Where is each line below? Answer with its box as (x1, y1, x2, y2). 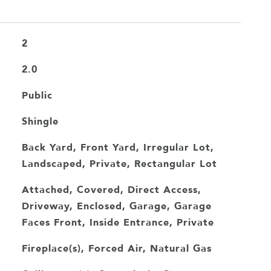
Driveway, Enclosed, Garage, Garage (21, 198, 212, 214)
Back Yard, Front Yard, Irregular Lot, (21, 139, 214, 155)
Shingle (21, 113, 59, 129)
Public (21, 87, 53, 103)
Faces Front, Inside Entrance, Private (21, 214, 214, 230)
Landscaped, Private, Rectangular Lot (21, 155, 217, 171)
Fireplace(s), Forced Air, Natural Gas (21, 240, 212, 256)
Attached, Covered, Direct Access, (21, 181, 201, 197)
